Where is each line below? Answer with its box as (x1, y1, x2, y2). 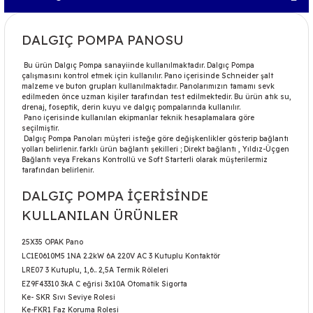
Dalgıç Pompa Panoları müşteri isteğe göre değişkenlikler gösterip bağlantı (22, 134, 289, 143)
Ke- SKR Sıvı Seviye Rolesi (22, 293, 117, 302)
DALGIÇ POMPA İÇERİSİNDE (22, 187, 208, 204)
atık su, (265, 92, 291, 101)
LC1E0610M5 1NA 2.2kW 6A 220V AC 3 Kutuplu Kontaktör (22, 252, 220, 261)
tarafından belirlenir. (22, 166, 94, 175)
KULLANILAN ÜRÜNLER (22, 207, 178, 224)
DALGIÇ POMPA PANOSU (22, 31, 184, 48)
